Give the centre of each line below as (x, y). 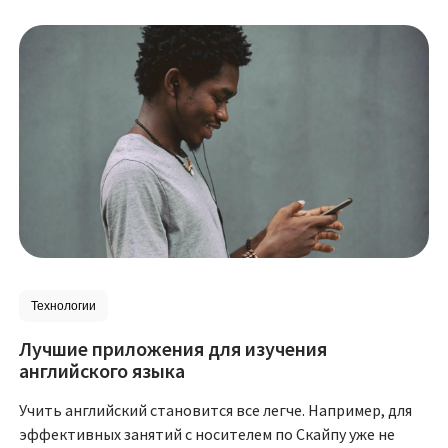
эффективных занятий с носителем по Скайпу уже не (207, 433)
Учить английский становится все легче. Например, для (216, 409)
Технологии (64, 305)
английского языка (102, 370)
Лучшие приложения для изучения (173, 348)
